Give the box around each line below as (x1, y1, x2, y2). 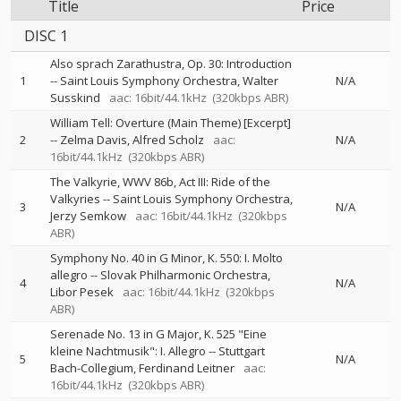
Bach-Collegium (50, 360, 133, 376)
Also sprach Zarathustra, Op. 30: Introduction (50, 55, 292, 72)
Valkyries (50, 191, 100, 207)
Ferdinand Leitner (139, 360, 235, 376)
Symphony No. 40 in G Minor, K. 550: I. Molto (50, 250, 283, 266)
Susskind (50, 90, 100, 106)
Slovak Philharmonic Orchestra (100, 267, 268, 283)
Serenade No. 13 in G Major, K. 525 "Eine (50, 326, 267, 342)
